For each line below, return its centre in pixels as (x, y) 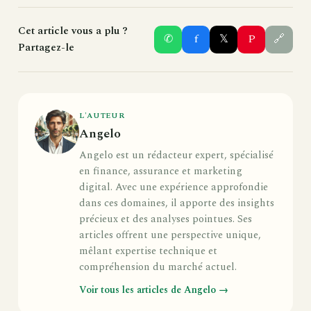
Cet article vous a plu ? (73, 31)
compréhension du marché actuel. (158, 267)
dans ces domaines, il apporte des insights (177, 203)
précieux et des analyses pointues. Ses (166, 219)
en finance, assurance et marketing (161, 171)
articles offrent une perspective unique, (170, 235)
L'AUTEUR (102, 115)
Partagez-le (46, 47)
